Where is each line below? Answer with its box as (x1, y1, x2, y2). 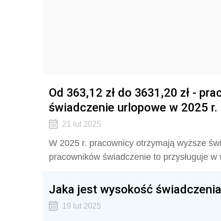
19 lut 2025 (62, 202, 101, 210)
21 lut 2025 (62, 120, 101, 128)
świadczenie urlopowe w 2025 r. (49, 100, 218, 114)
